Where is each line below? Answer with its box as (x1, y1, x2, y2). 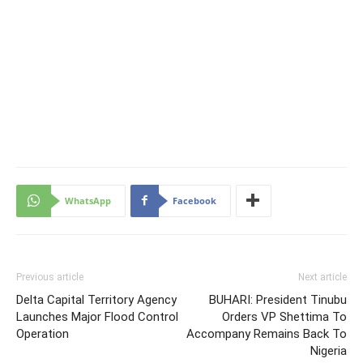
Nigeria (310, 343, 347, 358)
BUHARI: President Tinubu (209, 292, 347, 307)
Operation (16, 326, 69, 341)
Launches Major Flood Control (16, 309, 178, 324)
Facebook (173, 194, 216, 207)
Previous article (16, 271, 83, 283)
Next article (298, 271, 347, 283)
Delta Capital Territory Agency (16, 292, 177, 307)
